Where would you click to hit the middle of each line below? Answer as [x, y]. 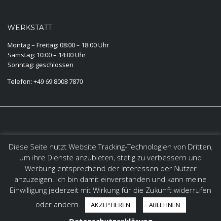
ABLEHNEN [164, 205]
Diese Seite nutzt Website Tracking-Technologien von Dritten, [110, 147]
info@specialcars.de [38, 183]
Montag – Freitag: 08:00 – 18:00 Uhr [58, 45]
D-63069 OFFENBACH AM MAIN [51, 166]
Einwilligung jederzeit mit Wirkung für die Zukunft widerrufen [110, 190]
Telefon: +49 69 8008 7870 [45, 81]
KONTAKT [24, 139]
